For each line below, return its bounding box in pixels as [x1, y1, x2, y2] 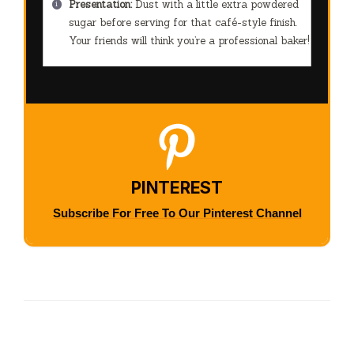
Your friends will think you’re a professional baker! [68, 33, 310, 47]
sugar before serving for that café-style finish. [68, 15, 297, 29]
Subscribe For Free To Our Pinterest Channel [52, 206, 302, 220]
